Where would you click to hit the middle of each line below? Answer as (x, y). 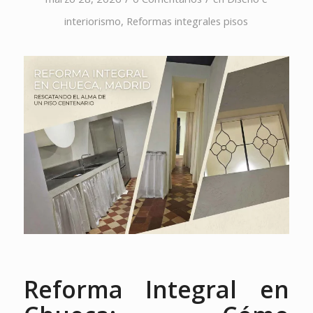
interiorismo (93, 21)
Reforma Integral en (156, 290)
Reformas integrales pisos (188, 21)
